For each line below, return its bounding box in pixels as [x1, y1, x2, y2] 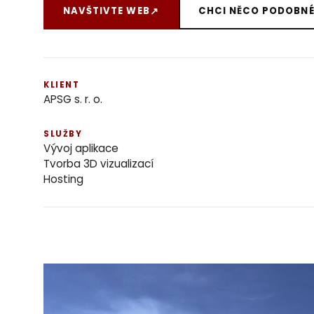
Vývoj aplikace [43, 141, 118, 156]
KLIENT [43, 79, 80, 91]
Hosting [43, 172, 83, 187]
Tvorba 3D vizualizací [43, 156, 153, 172]
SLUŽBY [43, 128, 83, 140]
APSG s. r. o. [43, 92, 102, 107]
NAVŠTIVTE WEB [63, 4, 150, 18]
